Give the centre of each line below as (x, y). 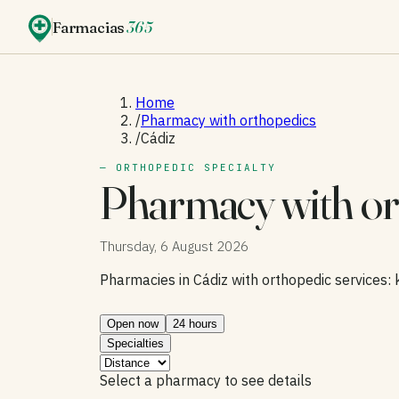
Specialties (135, 343)
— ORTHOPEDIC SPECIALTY (188, 167)
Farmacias (89, 27)
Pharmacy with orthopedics (228, 120)
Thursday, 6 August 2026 (174, 246)
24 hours (195, 324)
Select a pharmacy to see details (206, 380)
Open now (133, 324)
